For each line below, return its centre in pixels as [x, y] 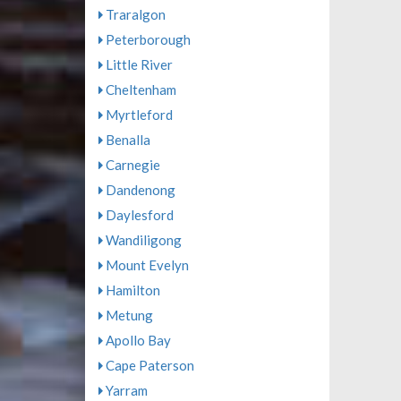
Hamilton [131, 290]
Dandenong [139, 190]
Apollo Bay [137, 341]
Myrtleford [137, 115]
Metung [128, 316]
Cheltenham [139, 90]
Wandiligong [142, 240]
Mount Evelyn [145, 265]
